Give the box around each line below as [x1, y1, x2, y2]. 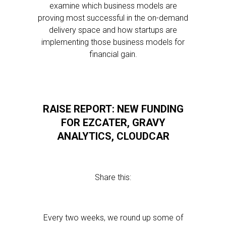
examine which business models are [49, 1, 177, 11]
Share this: [95, 173, 131, 182]
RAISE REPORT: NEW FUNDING [42, 103, 184, 115]
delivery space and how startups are [49, 25, 177, 35]
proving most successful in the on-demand [38, 13, 188, 23]
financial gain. [89, 49, 137, 59]
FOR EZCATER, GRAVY [61, 117, 165, 129]
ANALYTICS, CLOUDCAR [56, 130, 169, 142]
